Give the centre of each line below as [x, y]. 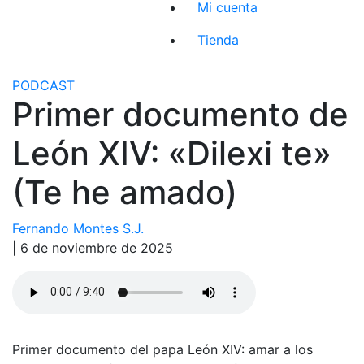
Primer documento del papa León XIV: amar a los [162, 349]
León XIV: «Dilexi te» [172, 153]
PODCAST [43, 85]
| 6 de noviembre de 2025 [93, 247]
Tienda [219, 39]
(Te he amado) [125, 192]
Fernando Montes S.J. [78, 228]
